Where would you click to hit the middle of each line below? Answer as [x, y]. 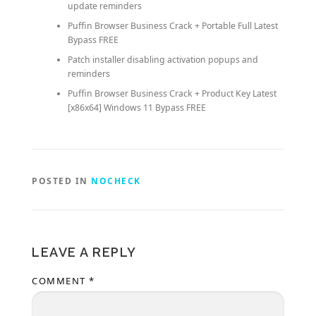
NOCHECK [116, 181]
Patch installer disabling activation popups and [163, 59]
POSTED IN [61, 181]
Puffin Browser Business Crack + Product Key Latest [172, 93]
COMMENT [60, 280]
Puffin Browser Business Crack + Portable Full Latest [172, 25]
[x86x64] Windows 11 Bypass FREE [136, 107]
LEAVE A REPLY [84, 252]
